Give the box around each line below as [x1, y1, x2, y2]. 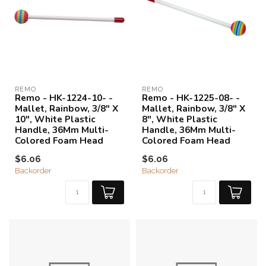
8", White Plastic [142, 113, 217, 125]
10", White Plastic [15, 113, 96, 125]
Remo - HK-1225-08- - [142, 91, 240, 104]
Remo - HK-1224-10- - [15, 91, 113, 104]
